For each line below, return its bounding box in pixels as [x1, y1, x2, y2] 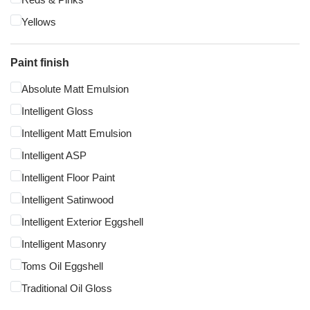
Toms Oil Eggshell [21, 260, 103, 273]
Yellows [21, 16, 56, 28]
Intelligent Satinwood [21, 194, 113, 206]
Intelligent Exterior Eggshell [21, 216, 143, 228]
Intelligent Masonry [21, 238, 107, 250]
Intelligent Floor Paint [21, 172, 115, 184]
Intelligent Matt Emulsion [21, 127, 131, 140]
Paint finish [10, 57, 69, 69]
